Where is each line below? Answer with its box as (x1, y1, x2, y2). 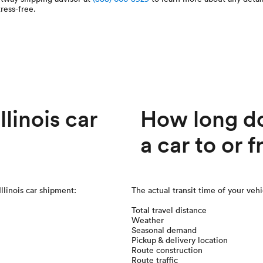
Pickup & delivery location (131, 234, 228, 246)
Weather (131, 214, 164, 226)
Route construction (131, 244, 203, 256)
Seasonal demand (131, 224, 197, 236)
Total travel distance (131, 204, 207, 216)
